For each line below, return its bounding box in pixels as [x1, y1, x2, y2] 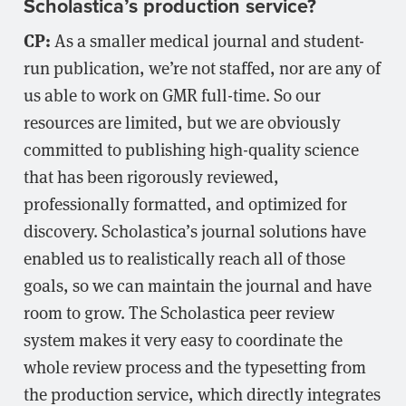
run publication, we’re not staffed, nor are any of [24, 54, 381, 79]
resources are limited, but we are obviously [24, 109, 341, 133]
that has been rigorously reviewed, [24, 163, 279, 188]
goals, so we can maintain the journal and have [24, 272, 372, 296]
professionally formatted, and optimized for [24, 190, 347, 215]
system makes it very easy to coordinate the [24, 326, 343, 351]
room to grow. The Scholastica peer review [24, 299, 334, 324]
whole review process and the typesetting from [24, 353, 366, 378]
